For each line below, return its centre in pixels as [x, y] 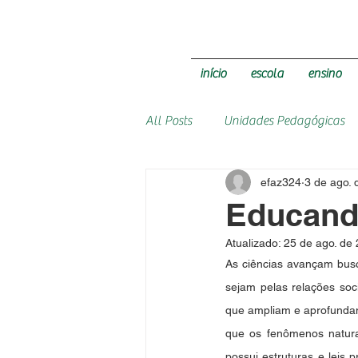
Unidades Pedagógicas [284, 121]
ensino [324, 74]
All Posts [169, 121]
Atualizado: [255, 243]
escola [267, 74]
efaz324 [281, 182]
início [213, 74]
